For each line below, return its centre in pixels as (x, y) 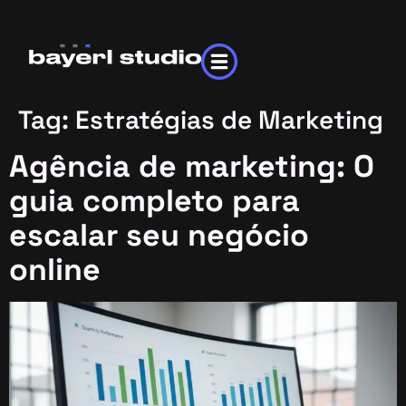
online (55, 270)
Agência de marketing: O (192, 166)
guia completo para (155, 201)
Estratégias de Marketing (229, 120)
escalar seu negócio (159, 235)
